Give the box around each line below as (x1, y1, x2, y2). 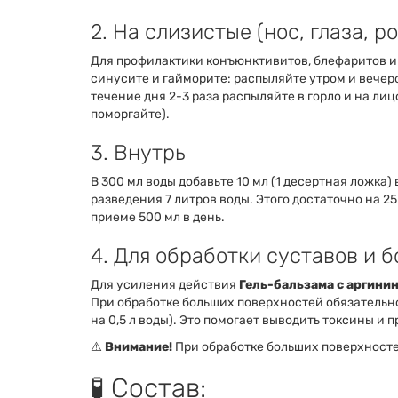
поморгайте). (91, 107, 170, 122)
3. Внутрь (91, 140, 185, 165)
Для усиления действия (91, 277, 239, 292)
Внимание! (105, 339, 172, 354)
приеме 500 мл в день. (91, 210, 225, 225)
